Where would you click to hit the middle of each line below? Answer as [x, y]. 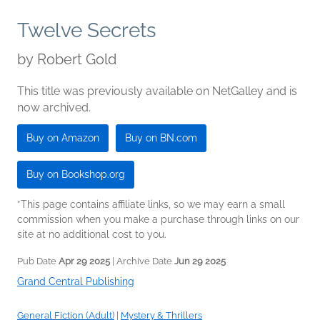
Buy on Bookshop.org [76, 175]
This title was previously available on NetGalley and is [157, 91]
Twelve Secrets [87, 31]
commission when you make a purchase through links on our [158, 220]
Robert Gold [77, 60]
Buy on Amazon [63, 138]
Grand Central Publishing [76, 282]
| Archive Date [142, 261]
